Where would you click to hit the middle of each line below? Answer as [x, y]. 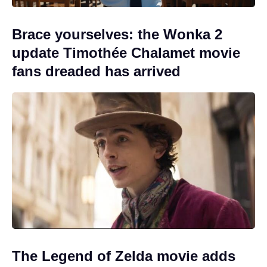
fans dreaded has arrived [96, 71]
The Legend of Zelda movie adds [124, 256]
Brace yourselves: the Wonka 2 [117, 34]
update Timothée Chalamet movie [126, 52]
